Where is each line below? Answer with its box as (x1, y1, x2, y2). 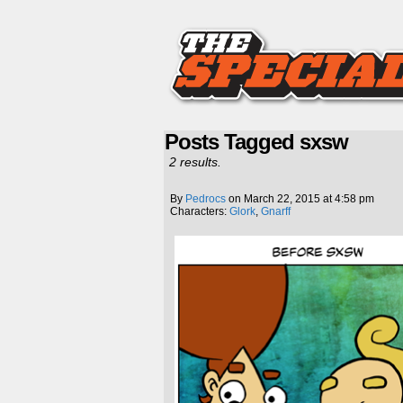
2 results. (169, 155, 221, 169)
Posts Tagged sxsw (165, 130, 348, 154)
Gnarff (261, 205, 291, 218)
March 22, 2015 (244, 193, 320, 205)
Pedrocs (185, 193, 226, 205)
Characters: (170, 205, 229, 218)
